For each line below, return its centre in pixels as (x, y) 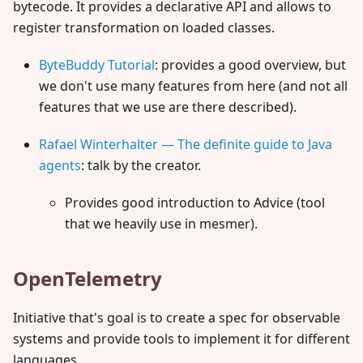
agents (60, 165)
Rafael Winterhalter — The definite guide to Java (186, 144)
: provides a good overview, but (250, 65)
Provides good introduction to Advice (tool (195, 203)
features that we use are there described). (168, 107)
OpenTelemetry (88, 278)
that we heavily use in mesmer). (161, 224)
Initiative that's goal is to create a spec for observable (177, 318)
